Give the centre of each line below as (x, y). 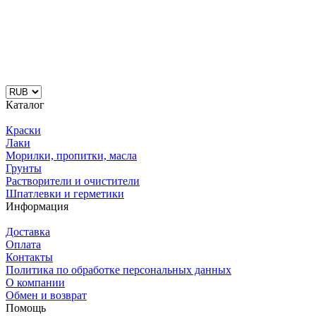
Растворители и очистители (73, 181)
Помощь (26, 308)
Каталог (25, 104)
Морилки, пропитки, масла (71, 155)
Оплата (23, 244)
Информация (37, 206)
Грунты (24, 168)
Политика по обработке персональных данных (119, 269)
